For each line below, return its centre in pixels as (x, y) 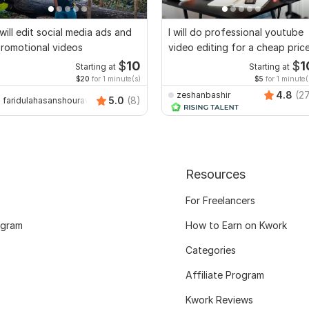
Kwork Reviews (219, 300)
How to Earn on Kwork (236, 226)
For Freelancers (220, 201)
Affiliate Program (225, 275)
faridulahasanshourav (46, 100)
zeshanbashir (203, 94)
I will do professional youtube (236, 32)
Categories (210, 250)
